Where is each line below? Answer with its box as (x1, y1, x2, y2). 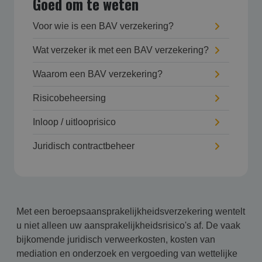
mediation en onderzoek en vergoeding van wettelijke (16, 249, 237, 258)
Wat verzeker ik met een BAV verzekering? (33, 45, 209, 55)
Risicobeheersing (33, 93, 106, 103)
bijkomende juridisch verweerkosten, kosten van (16, 235, 215, 244)
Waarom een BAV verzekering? (33, 69, 163, 79)
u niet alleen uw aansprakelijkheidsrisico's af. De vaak (16, 220, 240, 230)
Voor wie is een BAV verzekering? (33, 21, 174, 31)
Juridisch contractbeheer (33, 141, 135, 151)
